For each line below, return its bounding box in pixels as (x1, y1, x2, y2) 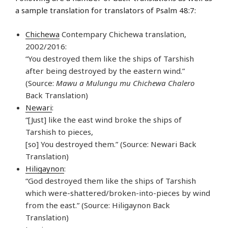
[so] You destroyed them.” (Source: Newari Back (25, 138, 196, 149)
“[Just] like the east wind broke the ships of (25, 114, 182, 125)
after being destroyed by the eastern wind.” (25, 65, 185, 76)
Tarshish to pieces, (25, 126, 93, 137)
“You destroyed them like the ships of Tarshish (25, 53, 194, 64)
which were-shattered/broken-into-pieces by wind (25, 187, 210, 198)
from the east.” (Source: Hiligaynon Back (25, 199, 170, 210)
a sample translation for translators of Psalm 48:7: (15, 5, 196, 16)
